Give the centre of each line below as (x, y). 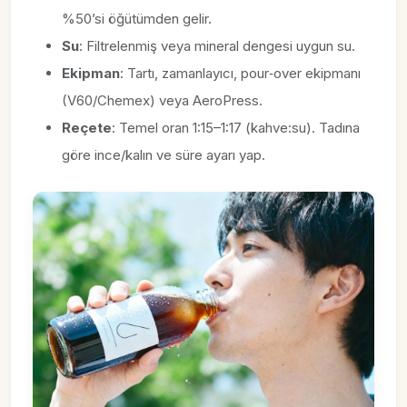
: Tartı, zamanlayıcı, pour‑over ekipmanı (240, 73)
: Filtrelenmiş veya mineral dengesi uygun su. (217, 46)
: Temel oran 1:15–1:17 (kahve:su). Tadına (236, 128)
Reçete (87, 128)
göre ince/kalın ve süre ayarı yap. (164, 155)
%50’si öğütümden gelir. (137, 19)
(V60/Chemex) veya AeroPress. (162, 100)
